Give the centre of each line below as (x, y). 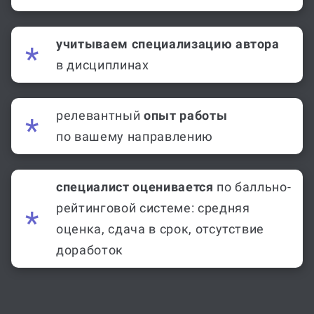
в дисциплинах (103, 48)
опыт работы (185, 98)
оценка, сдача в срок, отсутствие (161, 212)
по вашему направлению (135, 119)
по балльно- (252, 170)
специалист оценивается (135, 170)
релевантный (100, 98)
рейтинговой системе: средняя (153, 191)
